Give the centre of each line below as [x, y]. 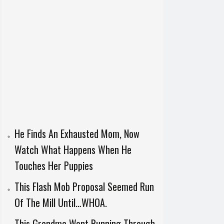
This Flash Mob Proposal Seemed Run [84, 187]
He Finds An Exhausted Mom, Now [77, 134]
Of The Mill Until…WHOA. [60, 203]
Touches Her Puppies [53, 166]
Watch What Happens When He [73, 150]
